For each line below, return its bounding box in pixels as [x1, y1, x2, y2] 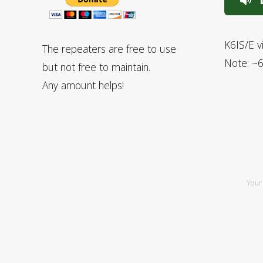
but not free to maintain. [42, 60, 150, 75]
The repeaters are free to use [42, 42, 176, 56]
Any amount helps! [42, 78, 124, 93]
